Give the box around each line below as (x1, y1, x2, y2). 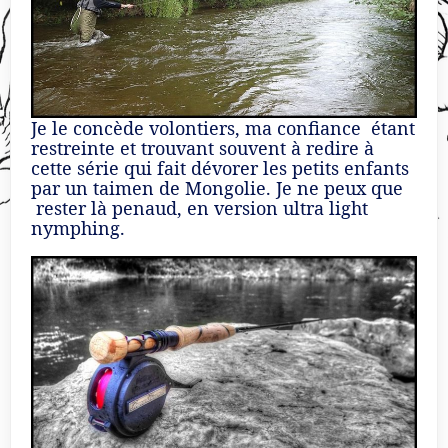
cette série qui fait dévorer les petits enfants (31, 155, 409, 180)
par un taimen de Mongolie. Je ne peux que (31, 175, 403, 200)
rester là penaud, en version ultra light (31, 195, 368, 220)
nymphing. (31, 215, 125, 240)
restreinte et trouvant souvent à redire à (31, 135, 374, 160)
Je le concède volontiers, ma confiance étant (31, 115, 415, 140)
